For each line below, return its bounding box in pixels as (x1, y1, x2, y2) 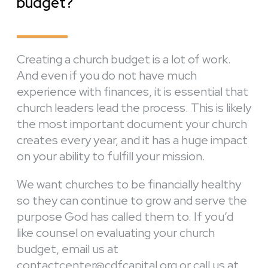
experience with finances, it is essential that (17, 84, 248, 100)
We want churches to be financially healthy (17, 176, 241, 193)
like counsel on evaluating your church (17, 225, 215, 241)
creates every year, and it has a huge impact (17, 132, 248, 148)
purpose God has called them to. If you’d (17, 209, 233, 225)
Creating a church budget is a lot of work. (17, 51, 231, 68)
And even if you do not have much (17, 68, 197, 84)
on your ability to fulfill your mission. (17, 148, 205, 165)
